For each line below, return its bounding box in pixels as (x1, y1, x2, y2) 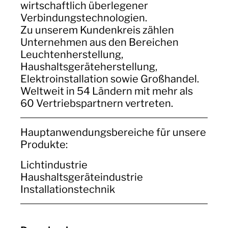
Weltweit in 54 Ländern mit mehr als (20, 85, 193, 97)
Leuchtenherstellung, (20, 48, 123, 61)
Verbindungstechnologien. (20, 12, 147, 24)
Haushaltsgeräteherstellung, (20, 61, 157, 73)
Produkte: (20, 138, 68, 151)
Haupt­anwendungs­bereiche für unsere (20, 126, 206, 138)
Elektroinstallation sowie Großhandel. (20, 73, 199, 85)
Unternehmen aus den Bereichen (20, 36, 179, 48)
